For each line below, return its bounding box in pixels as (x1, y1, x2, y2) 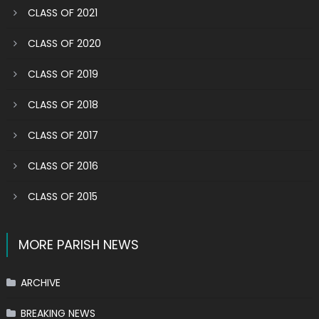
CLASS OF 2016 (27, 159, 98, 173)
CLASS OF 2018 (27, 98, 98, 112)
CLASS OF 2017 (27, 128, 98, 142)
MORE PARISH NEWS (18, 236, 139, 253)
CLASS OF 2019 (27, 67, 98, 81)
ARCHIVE (20, 276, 61, 290)
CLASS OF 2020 (27, 36, 101, 51)
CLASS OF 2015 (27, 189, 98, 204)
